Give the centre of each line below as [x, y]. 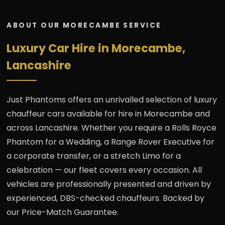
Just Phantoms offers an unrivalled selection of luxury [112, 99]
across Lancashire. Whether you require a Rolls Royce [112, 128]
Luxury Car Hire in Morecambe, [96, 48]
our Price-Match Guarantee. [63, 212]
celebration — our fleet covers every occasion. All [104, 170]
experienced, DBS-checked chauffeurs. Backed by [106, 198]
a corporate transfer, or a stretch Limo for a [94, 156]
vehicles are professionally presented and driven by [109, 184]
